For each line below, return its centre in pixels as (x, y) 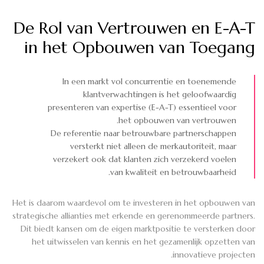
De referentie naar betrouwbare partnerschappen (143, 133)
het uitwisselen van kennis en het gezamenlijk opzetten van (143, 241)
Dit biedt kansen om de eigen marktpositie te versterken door (138, 228)
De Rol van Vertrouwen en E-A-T (134, 28)
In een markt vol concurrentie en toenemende (149, 81)
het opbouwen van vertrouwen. (177, 120)
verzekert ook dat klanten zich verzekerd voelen (145, 159)
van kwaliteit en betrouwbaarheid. (173, 172)
